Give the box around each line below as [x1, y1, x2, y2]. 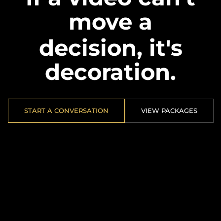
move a [69, 8, 152, 35]
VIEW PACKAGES [141, 107, 197, 114]
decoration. [45, 59, 176, 86]
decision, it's [38, 35, 183, 62]
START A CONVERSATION [24, 107, 109, 114]
